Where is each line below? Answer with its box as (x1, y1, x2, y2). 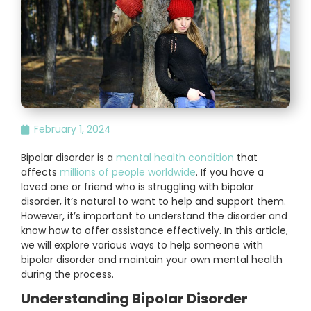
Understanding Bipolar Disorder (21, 289, 248, 309)
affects (21, 165, 60, 180)
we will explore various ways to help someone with (21, 238, 263, 253)
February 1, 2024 (34, 122, 111, 137)
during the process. (21, 267, 114, 282)
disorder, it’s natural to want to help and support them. (21, 194, 286, 209)
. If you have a (196, 165, 264, 180)
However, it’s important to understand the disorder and (21, 209, 287, 224)
